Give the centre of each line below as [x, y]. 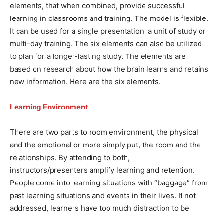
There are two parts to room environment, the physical [104, 132]
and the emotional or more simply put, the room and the [105, 145]
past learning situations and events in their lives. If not [103, 195]
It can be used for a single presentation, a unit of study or [108, 31]
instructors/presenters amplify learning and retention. [102, 170]
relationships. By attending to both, [70, 157]
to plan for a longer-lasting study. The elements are [98, 56]
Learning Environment [49, 107]
